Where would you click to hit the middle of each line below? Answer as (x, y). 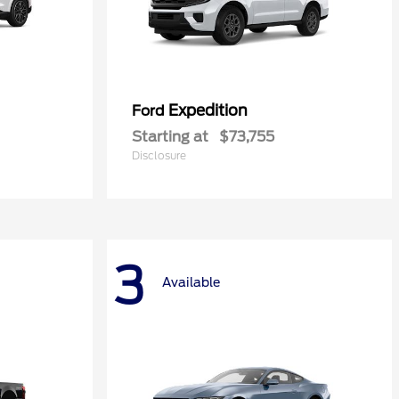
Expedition (208, 110)
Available (191, 283)
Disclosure (159, 155)
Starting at (170, 137)
